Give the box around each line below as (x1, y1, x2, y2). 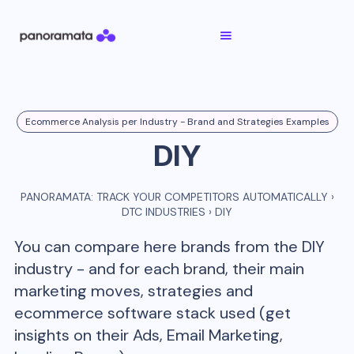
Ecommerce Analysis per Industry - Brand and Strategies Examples (24, 115, 330, 128)
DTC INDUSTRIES (122, 205, 205, 219)
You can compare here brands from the (14, 236, 303, 257)
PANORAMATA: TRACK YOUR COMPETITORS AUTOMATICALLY (20, 190, 328, 204)
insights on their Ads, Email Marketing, (14, 325, 284, 345)
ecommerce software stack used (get (14, 303, 292, 323)
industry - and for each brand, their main (14, 258, 305, 279)
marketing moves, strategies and (14, 281, 254, 301)
